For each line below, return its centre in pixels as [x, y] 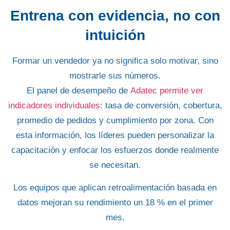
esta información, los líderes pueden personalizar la [115, 136]
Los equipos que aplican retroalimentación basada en [115, 187]
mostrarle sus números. [115, 76]
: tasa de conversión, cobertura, [161, 106]
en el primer [189, 202]
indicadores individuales [54, 106]
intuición [115, 35]
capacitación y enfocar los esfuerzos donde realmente [115, 150]
